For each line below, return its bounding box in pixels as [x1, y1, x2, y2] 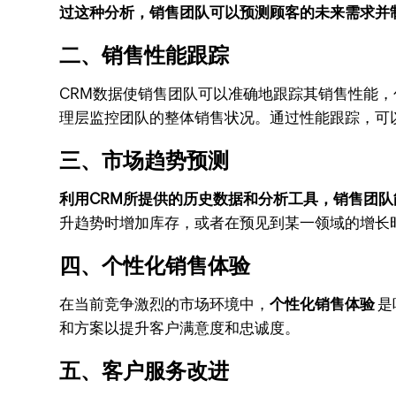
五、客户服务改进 [59, 359, 230, 383]
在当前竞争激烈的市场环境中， [59, 295, 270, 313]
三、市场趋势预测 [59, 148, 230, 172]
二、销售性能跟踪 [59, 43, 230, 67]
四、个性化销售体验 [59, 254, 251, 278]
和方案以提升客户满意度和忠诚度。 [59, 319, 301, 337]
